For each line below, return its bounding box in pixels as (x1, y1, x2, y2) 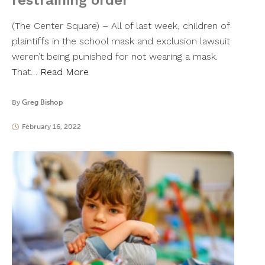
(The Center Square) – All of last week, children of (12, 20, 230, 32)
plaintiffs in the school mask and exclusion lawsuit (12, 35, 230, 47)
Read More (40, 66, 89, 78)
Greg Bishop (22, 98, 63, 107)
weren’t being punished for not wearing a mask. (12, 51, 218, 63)
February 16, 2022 (21, 122, 81, 131)
